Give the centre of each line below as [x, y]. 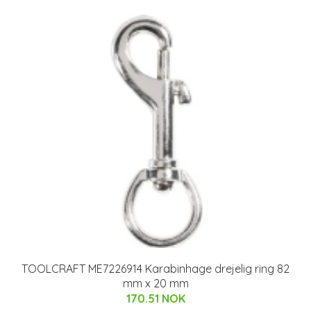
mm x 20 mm [155, 283]
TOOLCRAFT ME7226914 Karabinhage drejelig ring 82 [155, 268]
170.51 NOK [155, 298]
